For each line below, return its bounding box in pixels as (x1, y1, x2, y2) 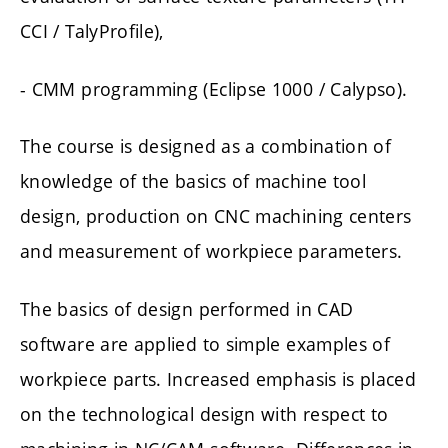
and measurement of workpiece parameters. (20, 239, 403, 264)
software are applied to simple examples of (20, 331, 391, 356)
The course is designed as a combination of (20, 134, 392, 159)
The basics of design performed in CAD (20, 296, 354, 321)
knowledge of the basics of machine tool (20, 169, 367, 194)
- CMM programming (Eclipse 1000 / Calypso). (20, 76, 408, 101)
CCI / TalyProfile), (20, 19, 164, 44)
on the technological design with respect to (20, 401, 389, 426)
